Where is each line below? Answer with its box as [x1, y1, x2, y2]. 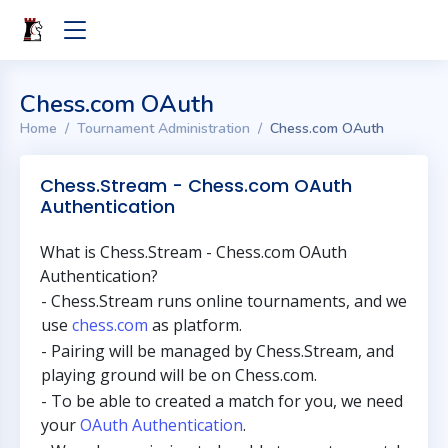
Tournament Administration [77, 119, 250, 138]
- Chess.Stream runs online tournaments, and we [41, 290, 407, 312]
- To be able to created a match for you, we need [41, 390, 403, 412]
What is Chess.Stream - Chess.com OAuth [40, 241, 347, 263]
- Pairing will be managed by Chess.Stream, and [41, 340, 394, 362]
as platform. [148, 314, 242, 336]
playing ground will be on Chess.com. [41, 364, 317, 386]
